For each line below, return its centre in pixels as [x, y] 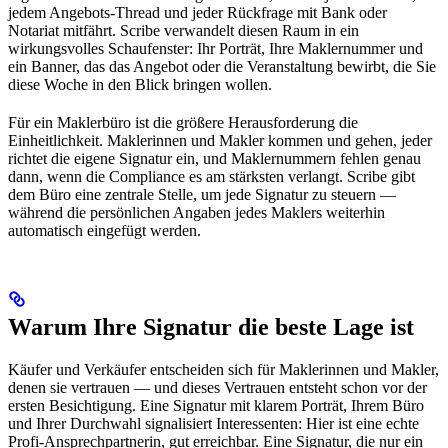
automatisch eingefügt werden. [104, 230]
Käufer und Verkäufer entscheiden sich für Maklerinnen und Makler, [223, 369]
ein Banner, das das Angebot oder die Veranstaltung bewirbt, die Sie [222, 66]
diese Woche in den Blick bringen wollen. [140, 84]
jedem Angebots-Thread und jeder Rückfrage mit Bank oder [197, 12]
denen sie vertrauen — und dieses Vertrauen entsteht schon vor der [217, 387]
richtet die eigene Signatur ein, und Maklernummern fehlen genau [214, 158]
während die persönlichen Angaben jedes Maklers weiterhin [196, 212]
